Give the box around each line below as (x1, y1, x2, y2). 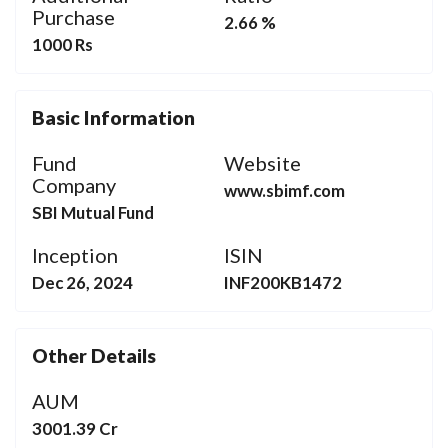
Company (32, 173, 116, 198)
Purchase (32, 5, 115, 30)
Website (224, 151, 301, 176)
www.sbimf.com (224, 180, 345, 202)
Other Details (32, 343, 156, 367)
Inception (32, 242, 118, 267)
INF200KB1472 (224, 271, 342, 293)
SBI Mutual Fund (32, 202, 154, 224)
